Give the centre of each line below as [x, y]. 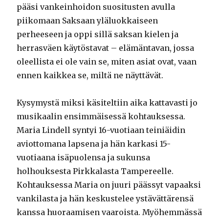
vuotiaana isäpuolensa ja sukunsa [84, 157]
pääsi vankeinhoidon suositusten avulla [96, 7]
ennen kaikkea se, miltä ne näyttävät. [92, 75]
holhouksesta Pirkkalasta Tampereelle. [95, 171]
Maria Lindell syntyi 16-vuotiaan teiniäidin [101, 130]
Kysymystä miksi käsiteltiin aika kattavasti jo [107, 102]
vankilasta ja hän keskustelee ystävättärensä [105, 198]
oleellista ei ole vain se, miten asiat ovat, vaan [107, 61]
